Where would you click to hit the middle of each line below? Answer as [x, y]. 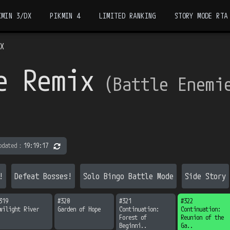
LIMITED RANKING [127, 15]
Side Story [205, 176]
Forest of [135, 217]
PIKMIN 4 [65, 15]
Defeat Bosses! [43, 176]
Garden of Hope [79, 209]
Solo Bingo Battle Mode [128, 176]
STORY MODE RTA [201, 15]
